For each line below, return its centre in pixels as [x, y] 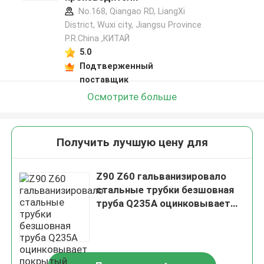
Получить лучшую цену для [132, 143]
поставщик [104, 79]
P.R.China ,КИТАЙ [97, 39]
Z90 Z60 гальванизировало [161, 176]
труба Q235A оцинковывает [164, 204]
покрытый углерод [142, 217]
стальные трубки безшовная [165, 190]
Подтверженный [116, 66]
